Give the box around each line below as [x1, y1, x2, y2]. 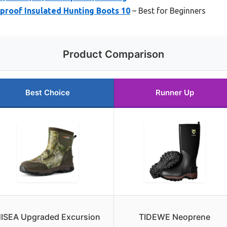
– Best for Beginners [130, 6, 206, 15]
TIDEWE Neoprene [139, 211, 210, 222]
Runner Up [155, 87, 194, 97]
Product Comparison [63, 48, 164, 60]
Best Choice [25, 87, 70, 97]
